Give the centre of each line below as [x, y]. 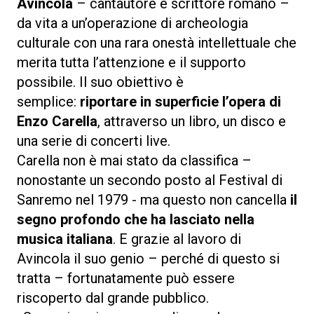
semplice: [48, 101]
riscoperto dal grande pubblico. [115, 298]
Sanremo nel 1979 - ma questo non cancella [153, 199]
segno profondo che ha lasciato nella [136, 219]
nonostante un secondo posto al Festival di [150, 180]
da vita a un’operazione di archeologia [132, 23]
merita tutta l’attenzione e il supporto [131, 62]
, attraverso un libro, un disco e [192, 121]
